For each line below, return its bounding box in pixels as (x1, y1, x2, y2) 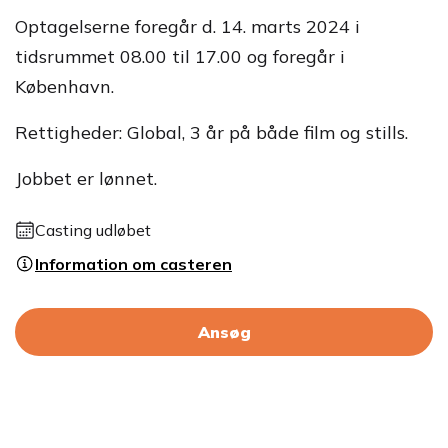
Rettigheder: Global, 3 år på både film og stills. (15, 121, 408, 144)
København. (15, 75, 114, 98)
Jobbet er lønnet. (15, 167, 157, 190)
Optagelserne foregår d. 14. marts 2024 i (15, 15, 360, 38)
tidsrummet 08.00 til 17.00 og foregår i (15, 45, 345, 68)
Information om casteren (35, 254, 232, 274)
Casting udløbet (35, 220, 151, 240)
